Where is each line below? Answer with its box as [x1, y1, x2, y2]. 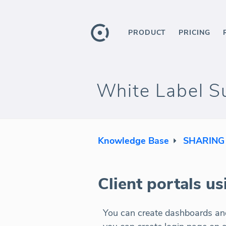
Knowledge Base [98, 135, 169, 147]
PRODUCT [128, 28, 166, 37]
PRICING [179, 28, 210, 37]
